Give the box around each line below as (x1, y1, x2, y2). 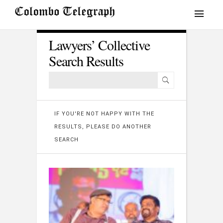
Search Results (49, 51, 123, 70)
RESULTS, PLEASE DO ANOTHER (54, 123, 151, 130)
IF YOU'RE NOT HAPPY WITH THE (54, 111, 154, 117)
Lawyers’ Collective (49, 35, 150, 54)
